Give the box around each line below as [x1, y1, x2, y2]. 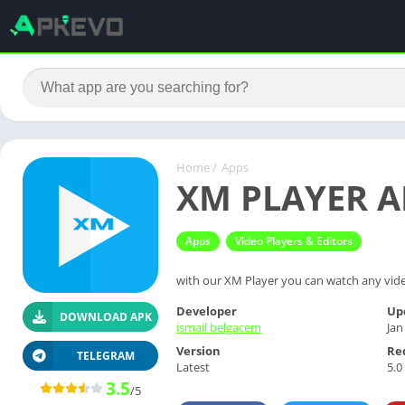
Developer [176, 302, 237, 319]
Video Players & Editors [235, 232, 353, 249]
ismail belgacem [176, 318, 261, 335]
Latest [176, 358, 210, 375]
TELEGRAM [76, 348, 135, 363]
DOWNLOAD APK [59, 309, 152, 325]
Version [176, 342, 221, 359]
